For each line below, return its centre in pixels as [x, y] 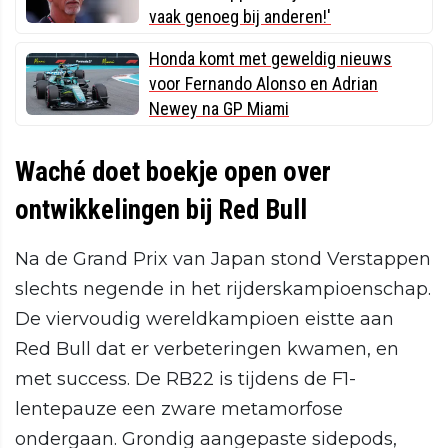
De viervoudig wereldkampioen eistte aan [204, 319]
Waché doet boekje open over [173, 172]
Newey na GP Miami [219, 109]
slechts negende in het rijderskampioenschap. [223, 289]
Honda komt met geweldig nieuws [270, 59]
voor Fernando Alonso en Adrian [263, 84]
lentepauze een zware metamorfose [179, 409]
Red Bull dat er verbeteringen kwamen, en [207, 349]
